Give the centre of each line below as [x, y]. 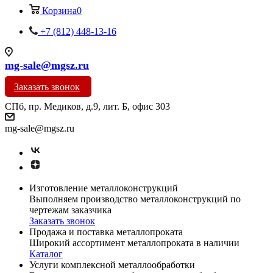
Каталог [46, 254]
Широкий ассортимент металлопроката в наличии [134, 243]
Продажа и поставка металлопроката [106, 232]
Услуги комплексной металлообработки [112, 265]
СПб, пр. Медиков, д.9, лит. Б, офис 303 [87, 106]
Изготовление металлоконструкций [104, 188]
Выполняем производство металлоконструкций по [135, 199]
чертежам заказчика [70, 210]
